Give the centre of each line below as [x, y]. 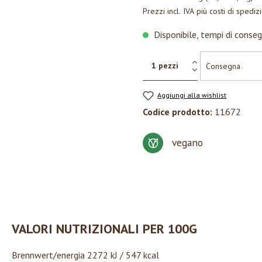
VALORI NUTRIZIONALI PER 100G [104, 229]
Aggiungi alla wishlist [192, 95]
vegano [187, 143]
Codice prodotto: [179, 112]
